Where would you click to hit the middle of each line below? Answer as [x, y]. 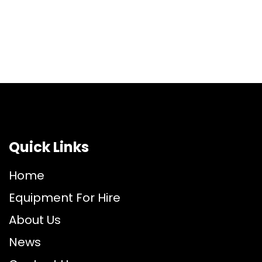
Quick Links [49, 147]
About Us [35, 220]
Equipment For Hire [65, 198]
